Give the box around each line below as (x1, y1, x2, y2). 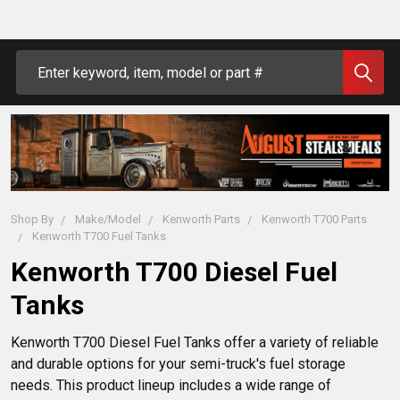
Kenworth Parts (162, 212, 240, 227)
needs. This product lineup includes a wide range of (11, 377, 335, 395)
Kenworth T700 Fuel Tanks (32, 229, 166, 244)
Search (16, 52, 59, 69)
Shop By (11, 212, 54, 227)
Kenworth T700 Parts (262, 212, 367, 227)
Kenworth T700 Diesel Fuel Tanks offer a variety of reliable (11, 334, 382, 352)
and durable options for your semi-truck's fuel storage (11, 355, 349, 373)
